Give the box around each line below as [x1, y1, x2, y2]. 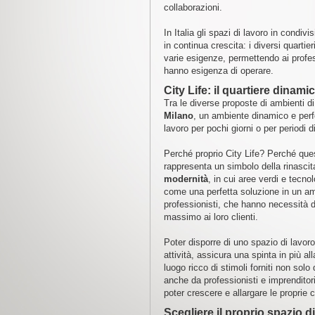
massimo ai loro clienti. [163, 212, 258, 222]
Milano [163, 110, 193, 121]
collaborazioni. [163, 2, 222, 13]
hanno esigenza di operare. [163, 65, 274, 76]
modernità [163, 174, 208, 184]
